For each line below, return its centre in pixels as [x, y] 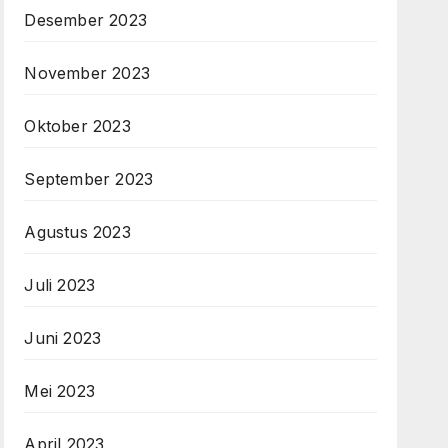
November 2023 [87, 73]
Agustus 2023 [77, 232]
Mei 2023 [59, 391]
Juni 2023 [63, 338]
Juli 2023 [60, 285]
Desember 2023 [85, 20]
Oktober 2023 [77, 126]
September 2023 [89, 179]
